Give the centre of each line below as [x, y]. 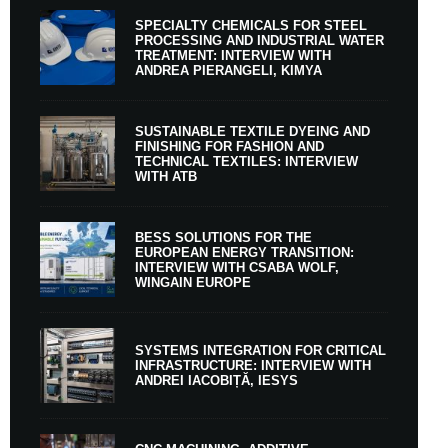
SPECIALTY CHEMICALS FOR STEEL [251, 25]
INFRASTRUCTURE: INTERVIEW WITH [253, 365]
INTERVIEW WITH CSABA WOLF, [237, 267]
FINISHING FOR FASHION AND [229, 146]
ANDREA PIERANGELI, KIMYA [228, 70]
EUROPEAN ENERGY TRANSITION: [244, 252]
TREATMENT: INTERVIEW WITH [233, 55]
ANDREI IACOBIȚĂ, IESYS [216, 380]
